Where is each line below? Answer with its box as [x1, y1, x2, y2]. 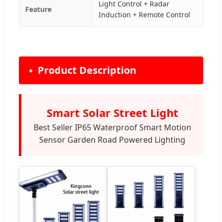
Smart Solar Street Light [46, 105, 178, 120]
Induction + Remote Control [99, 9, 190, 19]
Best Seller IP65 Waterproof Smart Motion [33, 121, 191, 133]
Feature [25, 4, 52, 14]
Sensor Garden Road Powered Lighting [39, 134, 185, 145]
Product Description [38, 63, 136, 77]
